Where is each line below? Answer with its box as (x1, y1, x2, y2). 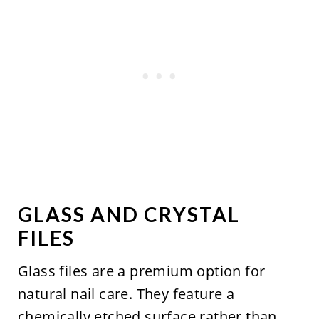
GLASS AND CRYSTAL (17, 202, 240, 226)
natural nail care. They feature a (17, 283, 235, 303)
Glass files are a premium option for (17, 261, 266, 281)
